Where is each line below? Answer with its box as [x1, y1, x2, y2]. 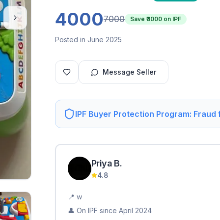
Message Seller [103, 68, 156, 76]
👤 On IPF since [68, 206, 117, 215]
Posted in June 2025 [55, 35, 122, 44]
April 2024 [119, 206, 152, 215]
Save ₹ [130, 15, 146, 23]
